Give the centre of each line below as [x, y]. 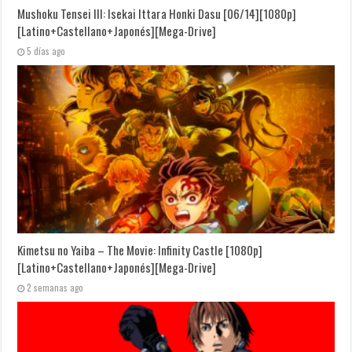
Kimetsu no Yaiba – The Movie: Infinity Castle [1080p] [140, 250]
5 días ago [46, 51]
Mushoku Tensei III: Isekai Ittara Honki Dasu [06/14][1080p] [157, 13]
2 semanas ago [55, 288]
